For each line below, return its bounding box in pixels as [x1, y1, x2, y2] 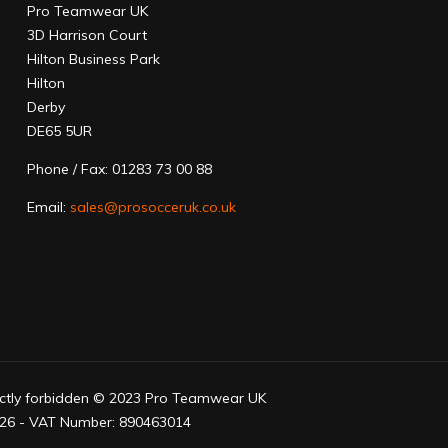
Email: [26, 198, 70, 217]
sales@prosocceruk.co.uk [69, 198, 236, 217]
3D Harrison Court [26, 26, 147, 45]
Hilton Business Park [26, 50, 160, 69]
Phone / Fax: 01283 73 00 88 [26, 160, 212, 179]
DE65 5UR [26, 122, 92, 141]
